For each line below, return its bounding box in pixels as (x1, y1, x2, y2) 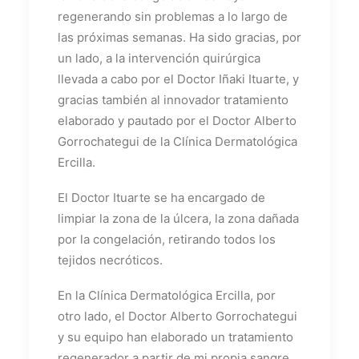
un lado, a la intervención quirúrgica (58, 50, 260, 66)
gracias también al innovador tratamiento (58, 91, 288, 107)
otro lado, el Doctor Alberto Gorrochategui (58, 308, 297, 324)
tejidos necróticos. (58, 252, 163, 268)
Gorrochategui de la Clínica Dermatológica (58, 133, 297, 149)
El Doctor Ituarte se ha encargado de (58, 189, 265, 205)
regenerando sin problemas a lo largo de (58, 8, 288, 24)
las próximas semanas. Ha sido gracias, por (58, 29, 301, 45)
